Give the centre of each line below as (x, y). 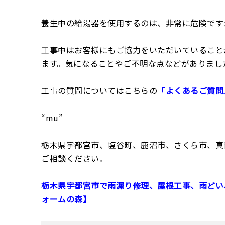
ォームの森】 (66, 199)
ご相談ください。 (74, 158)
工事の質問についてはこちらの (99, 91)
